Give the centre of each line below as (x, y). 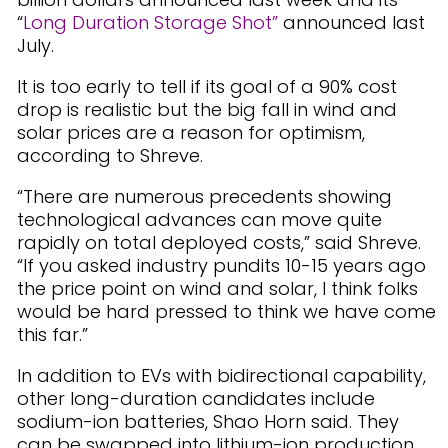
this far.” (52, 334)
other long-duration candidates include (196, 398)
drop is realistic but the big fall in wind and (207, 109)
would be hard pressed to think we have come (226, 311)
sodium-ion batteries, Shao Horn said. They (208, 421)
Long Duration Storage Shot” (150, 22)
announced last (351, 22)
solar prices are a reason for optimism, (191, 132)
